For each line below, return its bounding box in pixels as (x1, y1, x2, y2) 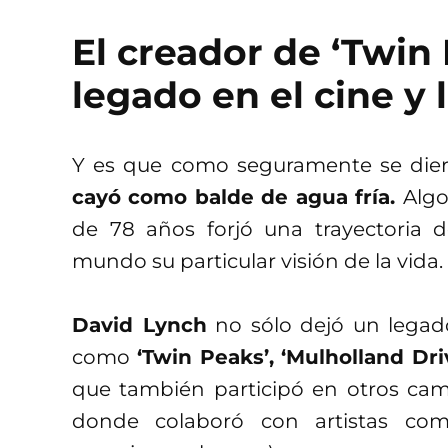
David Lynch (72, 313, 207, 338)
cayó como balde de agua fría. (72, 185, 403, 210)
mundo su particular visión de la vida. (72, 249, 443, 274)
